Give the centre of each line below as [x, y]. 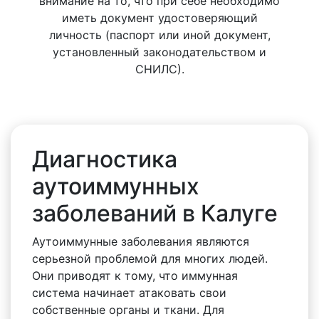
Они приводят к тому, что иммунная [135, 276]
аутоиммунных [116, 186]
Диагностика [105, 159]
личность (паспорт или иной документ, [159, 35]
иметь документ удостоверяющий [159, 18]
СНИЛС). [159, 69]
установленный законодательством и [159, 52]
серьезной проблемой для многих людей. [150, 258]
